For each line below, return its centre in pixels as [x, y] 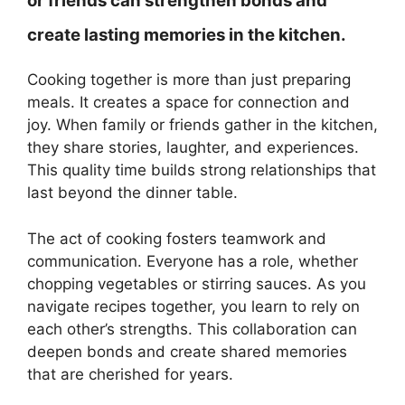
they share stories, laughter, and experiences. [193, 147]
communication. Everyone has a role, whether [193, 261]
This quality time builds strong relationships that [202, 170]
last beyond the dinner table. [132, 193]
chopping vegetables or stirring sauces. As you [197, 283]
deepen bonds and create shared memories [187, 351]
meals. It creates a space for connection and [188, 102]
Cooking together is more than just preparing [189, 80]
